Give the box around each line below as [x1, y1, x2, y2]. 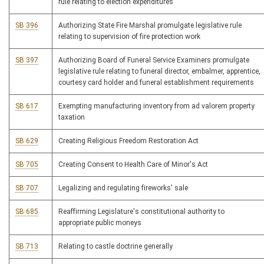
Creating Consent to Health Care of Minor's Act [58, 160, 208, 169]
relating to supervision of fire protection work [58, 32, 200, 41]
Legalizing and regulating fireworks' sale [58, 184, 188, 193]
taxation [58, 113, 85, 122]
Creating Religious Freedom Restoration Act [58, 137, 199, 146]
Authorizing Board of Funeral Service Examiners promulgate [58, 56, 249, 65]
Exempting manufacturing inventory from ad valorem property [58, 102, 255, 111]
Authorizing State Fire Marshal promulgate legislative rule [58, 21, 242, 30]
